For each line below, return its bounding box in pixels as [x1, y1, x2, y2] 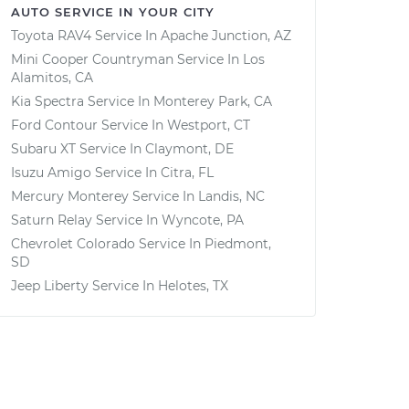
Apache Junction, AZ [161, 27, 291, 44]
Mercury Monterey [11, 188, 129, 204]
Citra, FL [161, 164, 214, 181]
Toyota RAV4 [11, 27, 91, 44]
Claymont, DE [145, 141, 234, 157]
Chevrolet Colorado [11, 236, 135, 252]
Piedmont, [204, 236, 271, 252]
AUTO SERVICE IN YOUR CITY [11, 5, 215, 19]
